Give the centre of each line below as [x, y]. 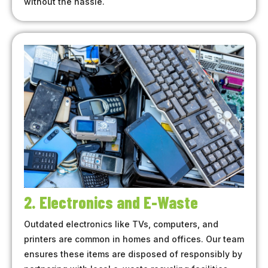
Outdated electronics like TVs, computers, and [121, 224]
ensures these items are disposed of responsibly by [133, 254]
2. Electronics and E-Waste [111, 202]
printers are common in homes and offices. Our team [134, 239]
